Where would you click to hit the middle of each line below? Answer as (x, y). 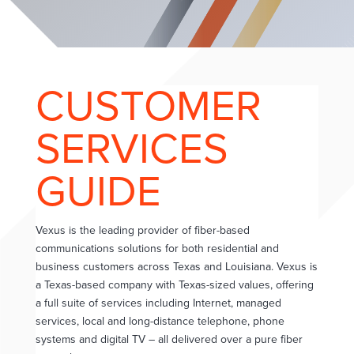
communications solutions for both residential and (157, 248)
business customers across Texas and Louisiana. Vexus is (176, 266)
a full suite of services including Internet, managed (158, 303)
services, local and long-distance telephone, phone (160, 321)
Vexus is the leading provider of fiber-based (142, 230)
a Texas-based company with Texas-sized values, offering (174, 284)
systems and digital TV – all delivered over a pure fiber (169, 339)
